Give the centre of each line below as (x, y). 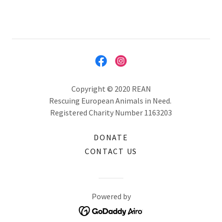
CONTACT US (111, 151)
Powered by (111, 196)
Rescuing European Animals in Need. (111, 101)
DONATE (111, 137)
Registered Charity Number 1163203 (111, 112)
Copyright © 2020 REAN (111, 89)
